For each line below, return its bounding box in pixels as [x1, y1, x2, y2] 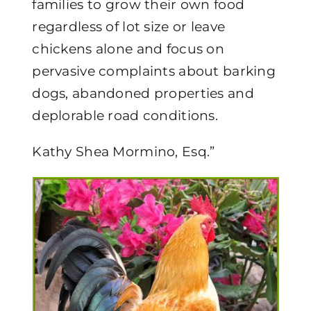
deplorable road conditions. [32, 107, 218, 124]
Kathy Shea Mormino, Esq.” [32, 143, 215, 160]
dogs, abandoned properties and [32, 85, 254, 101]
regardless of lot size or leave [32, 18, 226, 35]
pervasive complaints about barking [32, 62, 276, 79]
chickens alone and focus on [32, 40, 224, 57]
